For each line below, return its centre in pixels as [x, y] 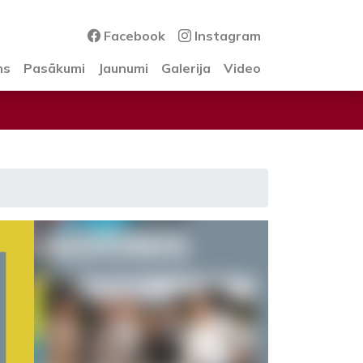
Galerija [186, 68]
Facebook [133, 36]
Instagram [226, 36]
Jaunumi [123, 68]
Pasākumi [54, 68]
